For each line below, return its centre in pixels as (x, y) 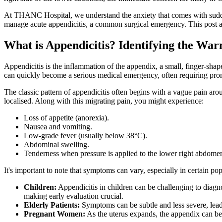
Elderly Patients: (52, 205)
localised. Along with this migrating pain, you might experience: (104, 101)
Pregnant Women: (55, 214)
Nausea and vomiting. (58, 126)
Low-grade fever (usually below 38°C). (85, 135)
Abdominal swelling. (56, 144)
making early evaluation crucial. (74, 196)
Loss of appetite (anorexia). (66, 117)
